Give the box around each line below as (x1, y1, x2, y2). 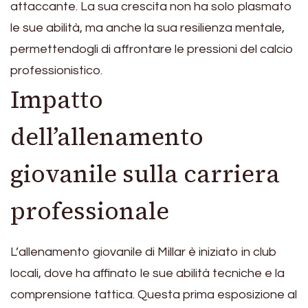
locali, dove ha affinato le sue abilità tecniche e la (10, 267, 285, 280)
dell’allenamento (10, 120, 203, 153)
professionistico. (10, 63, 102, 77)
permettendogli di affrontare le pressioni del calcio (10, 42, 294, 56)
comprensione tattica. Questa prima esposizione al (10, 288, 297, 302)
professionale (10, 194, 169, 228)
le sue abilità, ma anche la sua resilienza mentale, (10, 21, 285, 34)
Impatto (10, 82, 103, 116)
